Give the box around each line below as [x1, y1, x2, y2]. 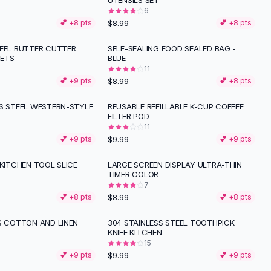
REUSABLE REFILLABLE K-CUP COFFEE [108, 102, 244, 111]
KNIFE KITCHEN [108, 227, 162, 237]
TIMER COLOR [108, 169, 159, 179]
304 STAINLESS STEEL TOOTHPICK [108, 218, 235, 227]
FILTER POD [108, 111, 149, 121]
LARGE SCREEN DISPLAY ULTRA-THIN [108, 160, 242, 169]
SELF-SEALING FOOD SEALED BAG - [108, 44, 237, 53]
